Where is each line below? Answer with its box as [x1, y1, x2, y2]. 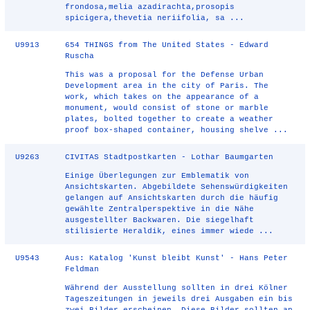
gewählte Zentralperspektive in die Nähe [65, 205, 255, 213]
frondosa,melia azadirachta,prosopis [65, 3, 235, 11]
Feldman [65, 265, 100, 273]
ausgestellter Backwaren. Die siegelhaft [65, 216, 255, 224]
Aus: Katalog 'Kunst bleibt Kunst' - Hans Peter [65, 254, 289, 262]
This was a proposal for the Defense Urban [65, 71, 264, 79]
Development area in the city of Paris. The [65, 82, 269, 90]
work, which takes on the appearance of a [65, 93, 259, 101]
